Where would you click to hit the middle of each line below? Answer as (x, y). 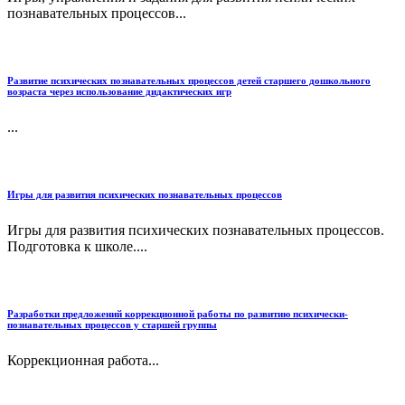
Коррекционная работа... (83, 361)
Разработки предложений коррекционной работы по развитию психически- (178, 314)
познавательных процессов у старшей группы (112, 325)
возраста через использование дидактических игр (119, 92)
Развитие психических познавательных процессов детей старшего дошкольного (189, 81)
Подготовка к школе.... (77, 247)
